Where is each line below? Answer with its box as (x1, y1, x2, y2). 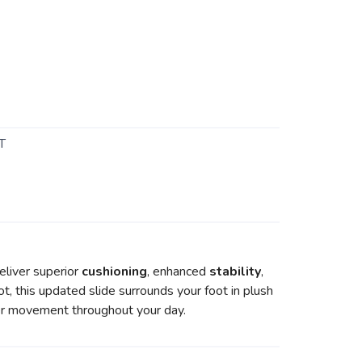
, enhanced (147, 263, 209, 280)
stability (209, 263, 261, 280)
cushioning (82, 263, 147, 280)
